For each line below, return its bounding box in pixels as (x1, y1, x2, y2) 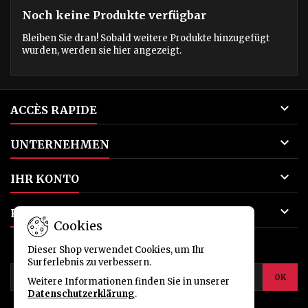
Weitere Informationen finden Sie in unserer (27, 276, 230, 287)
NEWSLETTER (115, 242, 193, 256)
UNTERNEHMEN (10, 137, 109, 152)
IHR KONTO (10, 172, 79, 186)
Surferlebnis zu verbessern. (27, 256, 151, 268)
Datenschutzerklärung (27, 288, 135, 300)
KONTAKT (10, 206, 70, 221)
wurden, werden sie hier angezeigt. (22, 45, 181, 57)
